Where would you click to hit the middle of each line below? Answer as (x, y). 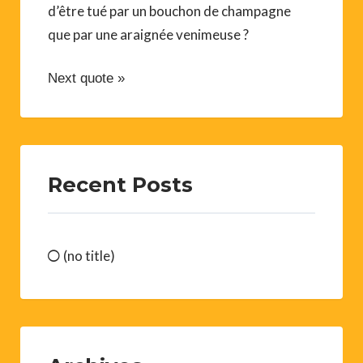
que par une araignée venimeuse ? (148, 34)
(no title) (89, 255)
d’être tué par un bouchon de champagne (169, 11)
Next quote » (86, 78)
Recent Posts (120, 184)
